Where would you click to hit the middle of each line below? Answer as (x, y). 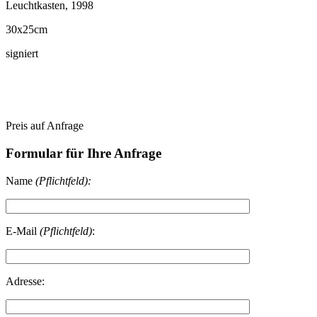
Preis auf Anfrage (45, 126)
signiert (22, 54)
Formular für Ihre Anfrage (83, 153)
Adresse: (25, 281)
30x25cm (27, 30)
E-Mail (23, 231)
